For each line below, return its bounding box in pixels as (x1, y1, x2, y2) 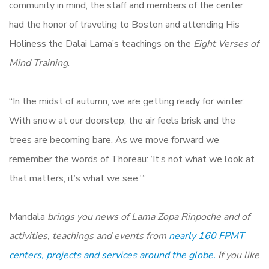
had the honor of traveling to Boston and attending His (9, 17, 240, 31)
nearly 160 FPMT (169, 229, 244, 243)
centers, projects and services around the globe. (9, 248, 216, 262)
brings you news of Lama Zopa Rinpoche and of (47, 210, 250, 223)
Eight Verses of (193, 37, 259, 50)
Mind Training (9, 56, 68, 70)
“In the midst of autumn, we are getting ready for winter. (9, 94, 245, 108)
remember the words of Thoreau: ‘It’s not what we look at (9, 152, 255, 166)
